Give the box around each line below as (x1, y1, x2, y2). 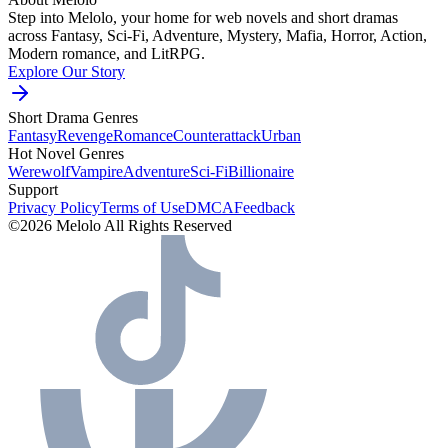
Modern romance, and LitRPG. (8, 44, 205, 62)
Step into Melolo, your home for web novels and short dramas (8, 8, 398, 26)
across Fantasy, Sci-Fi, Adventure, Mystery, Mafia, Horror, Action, (8, 26, 427, 44)
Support (8, 180, 58, 198)
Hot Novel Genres (8, 144, 124, 162)
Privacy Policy (8, 198, 100, 216)
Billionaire (228, 162, 294, 180)
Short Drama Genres (8, 108, 138, 126)
